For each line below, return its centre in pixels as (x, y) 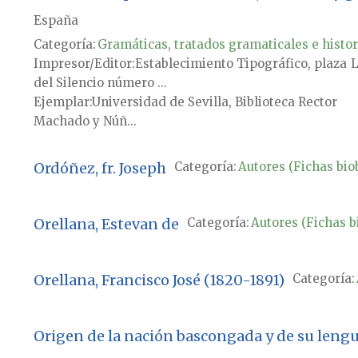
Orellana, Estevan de (106, 225)
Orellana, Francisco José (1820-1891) (159, 280)
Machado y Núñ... (85, 121)
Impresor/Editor (82, 64)
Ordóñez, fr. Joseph (99, 169)
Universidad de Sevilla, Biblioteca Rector (214, 102)
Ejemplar (61, 102)
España (56, 21)
